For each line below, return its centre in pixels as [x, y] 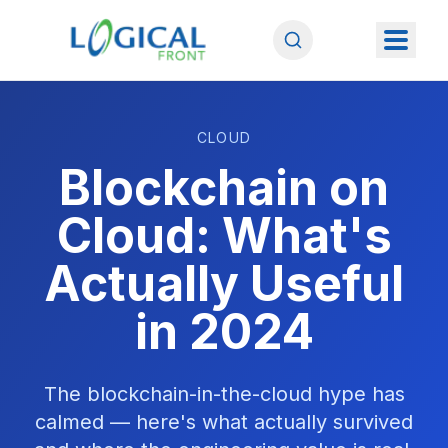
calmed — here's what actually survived [224, 422]
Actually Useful [224, 283]
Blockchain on [224, 187]
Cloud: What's [224, 235]
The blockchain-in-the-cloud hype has [224, 394]
